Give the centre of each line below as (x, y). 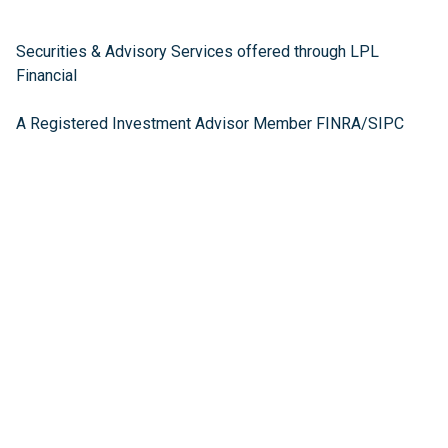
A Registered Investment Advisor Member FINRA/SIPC (210, 123)
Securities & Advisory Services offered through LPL (197, 51)
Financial (46, 75)
